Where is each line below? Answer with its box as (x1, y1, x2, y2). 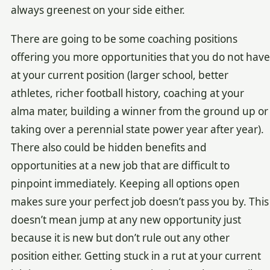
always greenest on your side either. (10, 2, 185, 17)
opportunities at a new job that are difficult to (10, 159, 230, 173)
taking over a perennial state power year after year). (10, 122, 264, 137)
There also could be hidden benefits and (10, 140, 207, 155)
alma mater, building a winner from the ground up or (10, 104, 268, 119)
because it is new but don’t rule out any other (10, 231, 230, 245)
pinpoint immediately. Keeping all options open (10, 177, 240, 191)
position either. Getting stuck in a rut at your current (10, 249, 261, 263)
